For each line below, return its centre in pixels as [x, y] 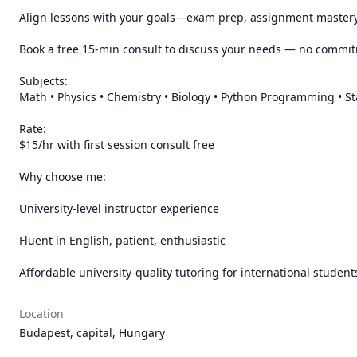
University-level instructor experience [119, 208]
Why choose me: [63, 177]
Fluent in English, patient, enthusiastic [122, 240]
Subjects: [43, 81]
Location [41, 314]
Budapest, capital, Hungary [92, 333]
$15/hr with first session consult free [117, 145]
